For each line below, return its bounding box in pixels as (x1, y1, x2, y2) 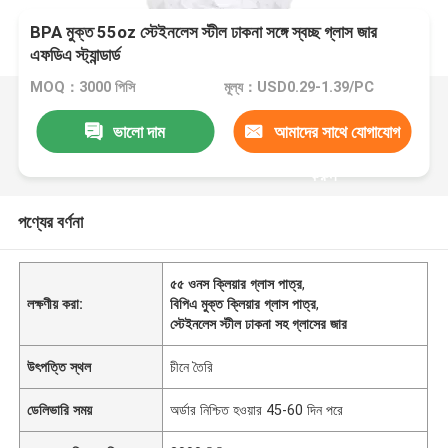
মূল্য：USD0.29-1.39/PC (223, 79, 374, 96)
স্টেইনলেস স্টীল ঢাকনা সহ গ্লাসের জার (170, 315, 348, 332)
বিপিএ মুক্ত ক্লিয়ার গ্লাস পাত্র (170, 295, 317, 312)
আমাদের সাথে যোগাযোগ (273, 121, 400, 142)
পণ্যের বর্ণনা (17, 211, 83, 232)
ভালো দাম (113, 121, 166, 142)
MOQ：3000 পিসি (30, 79, 136, 96)
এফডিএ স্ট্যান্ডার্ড (30, 45, 121, 66)
